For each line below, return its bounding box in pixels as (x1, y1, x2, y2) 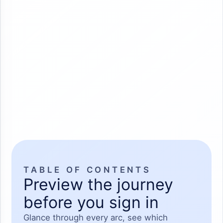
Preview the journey (23, 175, 174, 195)
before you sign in (23, 193, 159, 213)
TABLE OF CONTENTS (23, 165, 151, 175)
